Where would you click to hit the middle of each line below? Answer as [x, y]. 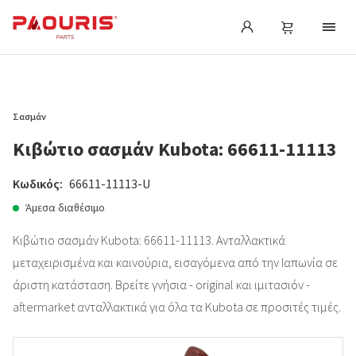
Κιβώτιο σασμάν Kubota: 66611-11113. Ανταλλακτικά [149, 240]
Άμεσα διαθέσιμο [65, 207]
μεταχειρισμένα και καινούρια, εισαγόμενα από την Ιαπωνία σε [175, 262]
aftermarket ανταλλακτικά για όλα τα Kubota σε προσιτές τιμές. [177, 307]
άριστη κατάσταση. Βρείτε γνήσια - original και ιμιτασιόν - [161, 284]
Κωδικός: [38, 184]
